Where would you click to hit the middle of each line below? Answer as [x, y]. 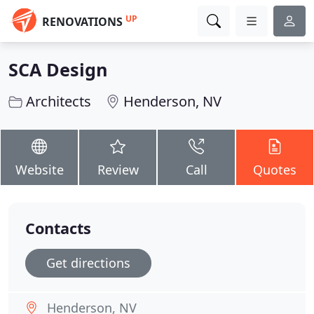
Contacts [58, 228]
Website [39, 170]
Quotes [275, 170]
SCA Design [58, 69]
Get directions [88, 263]
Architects [59, 101]
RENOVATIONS [82, 22]
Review [118, 170]
